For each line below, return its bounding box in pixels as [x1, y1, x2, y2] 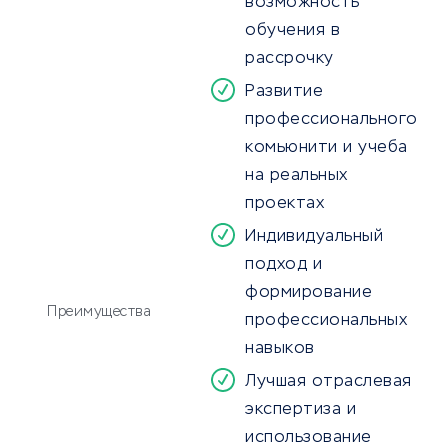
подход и [245, 257, 322, 274]
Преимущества [47, 305, 151, 320]
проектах [245, 196, 324, 213]
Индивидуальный [245, 229, 383, 246]
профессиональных [245, 313, 407, 330]
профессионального [245, 112, 418, 129]
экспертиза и [245, 402, 356, 419]
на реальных [245, 168, 348, 185]
